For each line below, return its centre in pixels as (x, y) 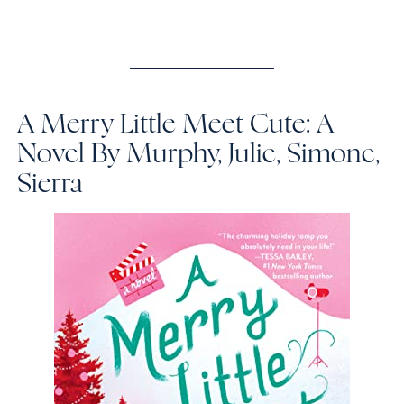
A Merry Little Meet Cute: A (176, 124)
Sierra (54, 184)
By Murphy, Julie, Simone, (233, 154)
